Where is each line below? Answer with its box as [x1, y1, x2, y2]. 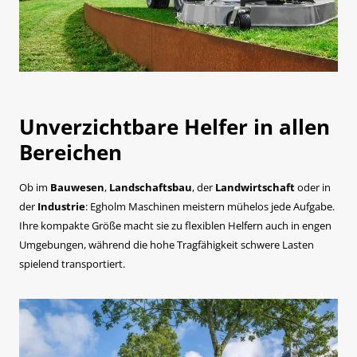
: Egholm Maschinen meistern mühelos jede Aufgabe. [85, 199, 335, 214]
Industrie [37, 199, 85, 214]
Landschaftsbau [109, 180, 192, 195]
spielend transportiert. [19, 257, 125, 272]
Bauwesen [50, 180, 104, 195]
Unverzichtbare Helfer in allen [19, 112, 330, 142]
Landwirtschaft [215, 180, 297, 195]
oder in [297, 180, 331, 195]
